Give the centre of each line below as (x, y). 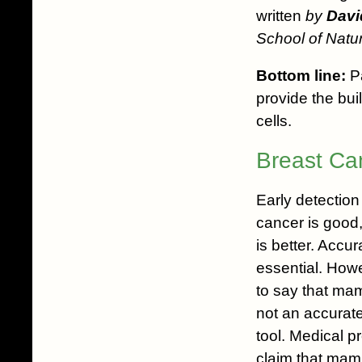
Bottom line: (301, 75)
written (281, 15)
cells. (274, 120)
